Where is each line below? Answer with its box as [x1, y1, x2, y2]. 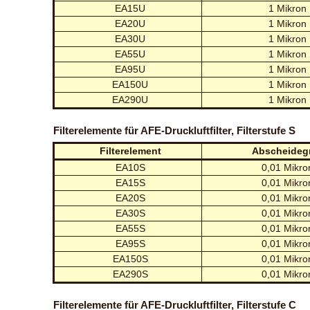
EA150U [112, 79, 149, 90]
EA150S [112, 253, 148, 264]
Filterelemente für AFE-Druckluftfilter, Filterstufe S [53, 125, 296, 136]
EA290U [112, 94, 149, 105]
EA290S [112, 268, 148, 280]
